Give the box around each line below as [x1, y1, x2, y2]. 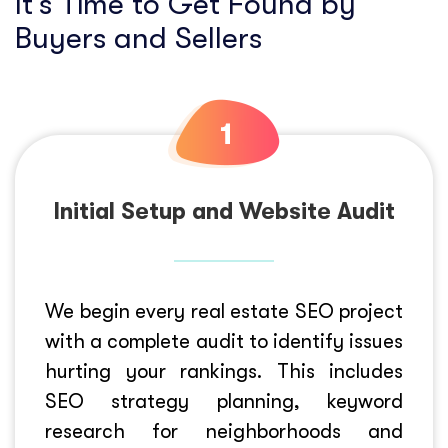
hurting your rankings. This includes [45, 360, 403, 383]
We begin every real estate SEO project [45, 300, 403, 323]
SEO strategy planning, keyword [45, 390, 403, 413]
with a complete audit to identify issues [45, 330, 403, 353]
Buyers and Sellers [15, 21, 262, 55]
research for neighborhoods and [45, 420, 403, 443]
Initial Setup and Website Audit [53, 198, 395, 225]
